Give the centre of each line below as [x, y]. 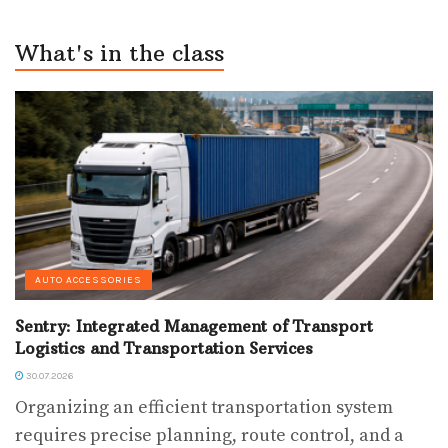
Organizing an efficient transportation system [204, 408]
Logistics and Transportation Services [164, 348]
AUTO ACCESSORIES [88, 280]
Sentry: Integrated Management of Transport [194, 326]
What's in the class [119, 53]
